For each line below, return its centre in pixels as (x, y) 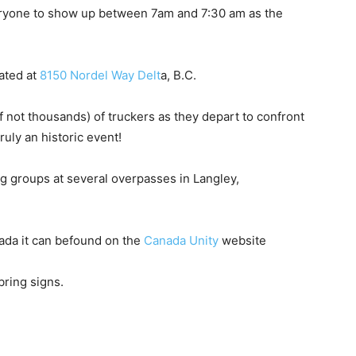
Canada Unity (181, 240)
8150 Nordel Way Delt (100, 75)
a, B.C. (178, 75)
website (242, 240)
